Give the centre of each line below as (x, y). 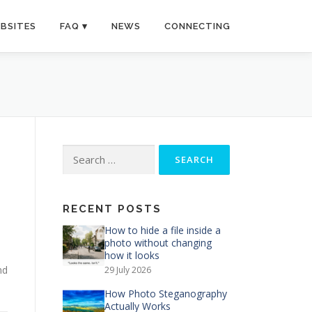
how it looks (132, 255)
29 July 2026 (128, 270)
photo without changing (158, 243)
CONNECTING (197, 26)
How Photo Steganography (166, 294)
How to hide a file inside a (163, 230)
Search (77, 152)
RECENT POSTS (112, 209)
